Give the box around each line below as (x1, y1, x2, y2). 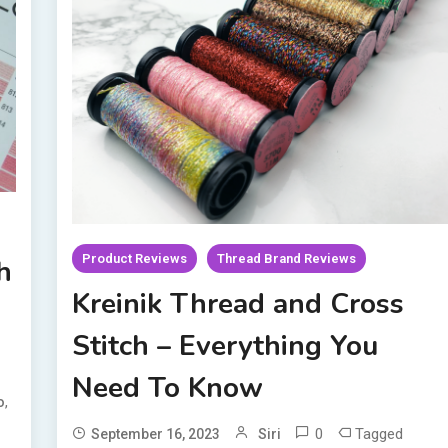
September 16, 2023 (91, 426, 221, 443)
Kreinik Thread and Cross (72, 285, 405, 324)
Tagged (355, 425, 404, 444)
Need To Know (72, 369, 264, 408)
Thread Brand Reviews (217, 251, 357, 267)
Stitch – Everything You (72, 327, 379, 366)
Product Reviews (82, 251, 188, 267)
